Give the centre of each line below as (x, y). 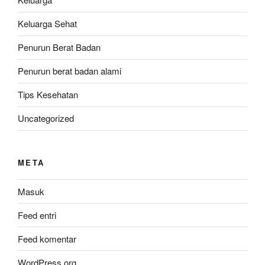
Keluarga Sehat (47, 24)
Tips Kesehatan (48, 95)
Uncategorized (46, 118)
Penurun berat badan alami (70, 71)
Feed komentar (47, 238)
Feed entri (37, 215)
